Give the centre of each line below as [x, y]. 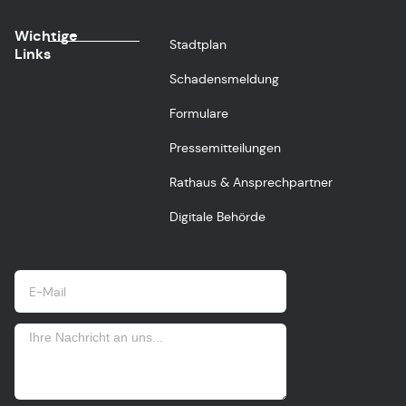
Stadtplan [198, 44]
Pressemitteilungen [226, 148]
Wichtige [46, 36]
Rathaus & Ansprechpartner [251, 182]
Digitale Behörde [218, 217]
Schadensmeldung [225, 79]
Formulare [199, 113]
